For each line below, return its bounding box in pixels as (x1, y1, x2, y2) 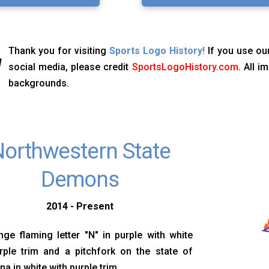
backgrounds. (8, 77, 70, 89)
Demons (41, 166, 119, 193)
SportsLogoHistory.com (131, 61, 238, 73)
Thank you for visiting (8, 45, 110, 57)
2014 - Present (46, 200, 114, 212)
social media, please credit (8, 61, 132, 73)
